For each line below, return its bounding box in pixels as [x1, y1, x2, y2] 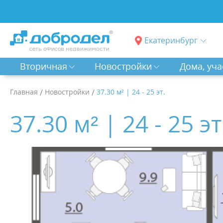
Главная [10, 87, 38, 97]
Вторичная [19, 60, 67, 73]
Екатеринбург [144, 35, 198, 46]
